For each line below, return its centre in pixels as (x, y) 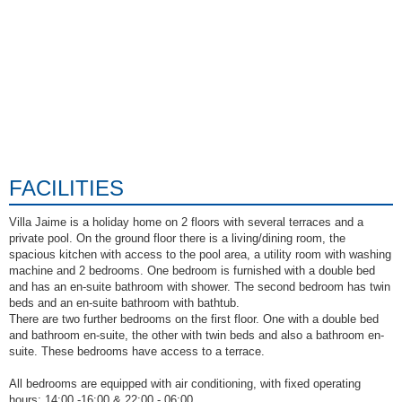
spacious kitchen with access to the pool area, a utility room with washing (200, 255)
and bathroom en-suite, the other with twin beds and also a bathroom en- (197, 336)
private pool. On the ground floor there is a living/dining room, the (177, 239)
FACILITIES (66, 188)
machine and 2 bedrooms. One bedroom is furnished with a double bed (192, 271)
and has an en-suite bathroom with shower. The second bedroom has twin (200, 287)
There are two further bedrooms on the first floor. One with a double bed (194, 319)
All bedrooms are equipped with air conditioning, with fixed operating (185, 384)
